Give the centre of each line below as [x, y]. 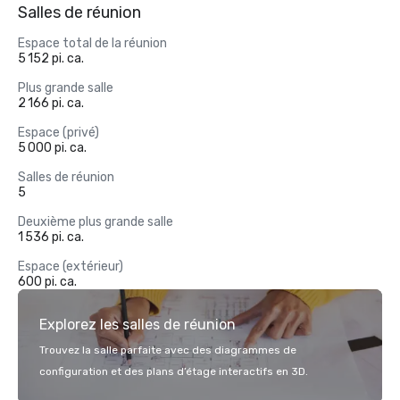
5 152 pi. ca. [51, 58]
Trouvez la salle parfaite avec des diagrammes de [168, 350]
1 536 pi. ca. [51, 237]
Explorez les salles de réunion [137, 325]
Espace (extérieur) [71, 267]
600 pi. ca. [47, 282]
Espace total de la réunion [92, 43]
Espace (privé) [58, 133]
